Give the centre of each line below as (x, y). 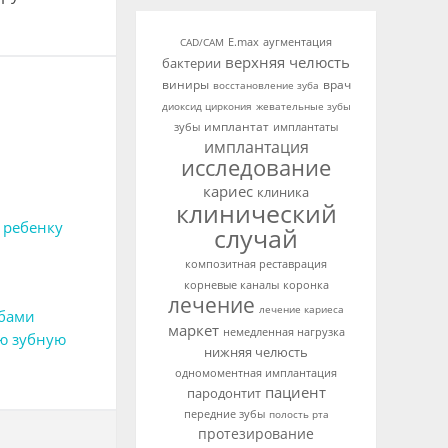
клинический (256, 213)
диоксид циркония (206, 106)
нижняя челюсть (256, 352)
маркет (193, 330)
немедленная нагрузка (283, 331)
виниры (185, 84)
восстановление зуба (265, 85)
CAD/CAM (202, 42)
